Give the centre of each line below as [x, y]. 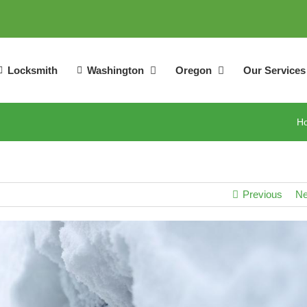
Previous [262, 194]
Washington [115, 70]
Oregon [194, 70]
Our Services [274, 70]
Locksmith [33, 70]
